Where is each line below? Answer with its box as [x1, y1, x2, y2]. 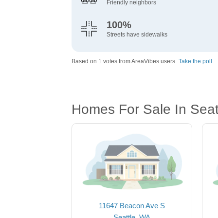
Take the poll [179, 58, 212, 65]
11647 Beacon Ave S [98, 201, 165, 210]
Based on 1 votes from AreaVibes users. [72, 58, 177, 65]
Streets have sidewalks [107, 31, 167, 38]
